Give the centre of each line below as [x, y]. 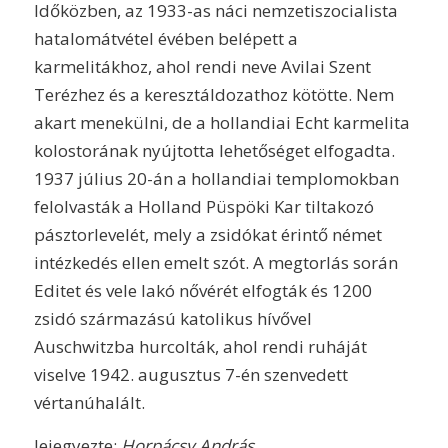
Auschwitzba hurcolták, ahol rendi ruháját [200, 347]
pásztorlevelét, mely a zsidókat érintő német [207, 235]
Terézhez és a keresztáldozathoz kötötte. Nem [213, 95]
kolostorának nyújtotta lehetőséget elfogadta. [214, 151]
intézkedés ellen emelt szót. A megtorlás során [215, 263]
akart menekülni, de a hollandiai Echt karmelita [221, 123]
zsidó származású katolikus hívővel [172, 319]
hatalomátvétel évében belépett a [165, 39]
